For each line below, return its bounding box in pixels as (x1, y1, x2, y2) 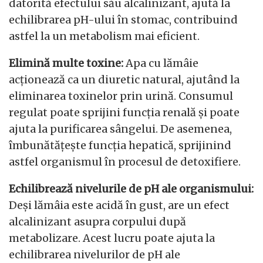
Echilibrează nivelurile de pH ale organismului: (9, 182, 254, 196)
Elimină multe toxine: (9, 56, 123, 70)
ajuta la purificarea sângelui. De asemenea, (9, 122, 232, 136)
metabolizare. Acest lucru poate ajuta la (9, 231, 215, 245)
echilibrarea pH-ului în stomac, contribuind (9, 13, 238, 27)
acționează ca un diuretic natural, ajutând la (9, 73, 240, 87)
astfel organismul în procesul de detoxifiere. (9, 155, 241, 169)
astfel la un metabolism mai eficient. (9, 29, 200, 43)
